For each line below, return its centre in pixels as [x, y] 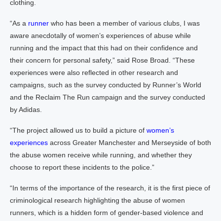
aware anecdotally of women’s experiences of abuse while [100, 36]
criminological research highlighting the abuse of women [97, 200]
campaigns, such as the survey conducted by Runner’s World [106, 85]
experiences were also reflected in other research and [94, 73]
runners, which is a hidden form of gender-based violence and [107, 213]
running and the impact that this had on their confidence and [104, 48]
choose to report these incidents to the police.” [82, 167]
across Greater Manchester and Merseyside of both [129, 143]
